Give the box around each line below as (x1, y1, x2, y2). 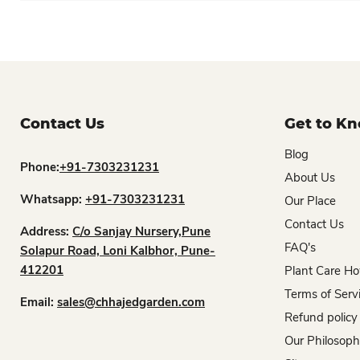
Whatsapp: (20, 191, 85, 207)
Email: (20, 294, 57, 310)
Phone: (20, 159, 59, 175)
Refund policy (284, 309, 358, 325)
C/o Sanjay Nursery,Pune (72, 223, 211, 239)
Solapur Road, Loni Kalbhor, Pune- (20, 243, 215, 259)
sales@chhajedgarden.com (57, 294, 205, 310)
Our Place (284, 193, 336, 209)
